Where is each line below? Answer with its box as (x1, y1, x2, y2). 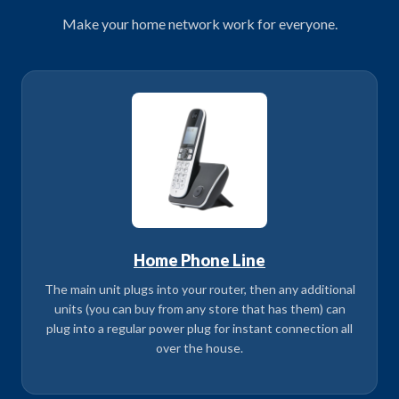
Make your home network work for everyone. (61, 14, 338, 32)
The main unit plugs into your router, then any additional (44, 281, 355, 297)
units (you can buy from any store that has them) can (53, 300, 346, 316)
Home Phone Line (134, 249, 265, 270)
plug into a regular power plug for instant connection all (46, 320, 353, 336)
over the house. (156, 339, 243, 355)
